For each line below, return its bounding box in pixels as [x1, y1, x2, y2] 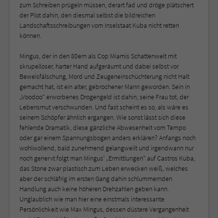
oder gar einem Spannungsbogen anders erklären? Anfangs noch [19, 133, 196, 143]
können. [19, 31, 41, 40]
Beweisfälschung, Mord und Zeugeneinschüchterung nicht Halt [19, 72, 189, 81]
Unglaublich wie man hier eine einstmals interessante [19, 195, 164, 204]
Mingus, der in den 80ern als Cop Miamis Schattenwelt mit [19, 52, 177, 61]
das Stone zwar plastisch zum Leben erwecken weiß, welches [19, 164, 188, 173]
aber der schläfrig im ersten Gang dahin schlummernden [19, 174, 172, 183]
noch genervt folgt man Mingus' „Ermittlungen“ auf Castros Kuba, [19, 154, 195, 163]
